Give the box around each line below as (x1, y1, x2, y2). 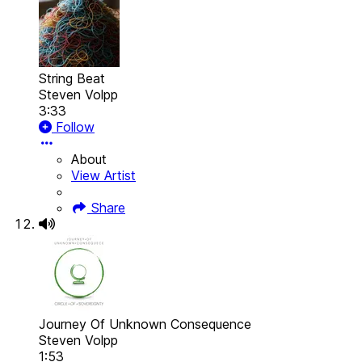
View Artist (71, 167, 136, 184)
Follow (52, 119, 95, 136)
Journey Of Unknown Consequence (39, 316, 251, 333)
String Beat (39, 70, 105, 87)
